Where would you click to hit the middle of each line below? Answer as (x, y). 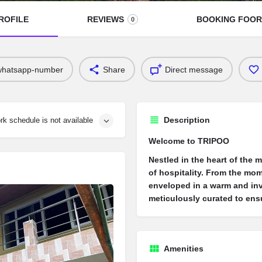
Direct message (194, 69)
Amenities (184, 249)
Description (187, 120)
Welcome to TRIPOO (189, 141)
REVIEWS (106, 19)
